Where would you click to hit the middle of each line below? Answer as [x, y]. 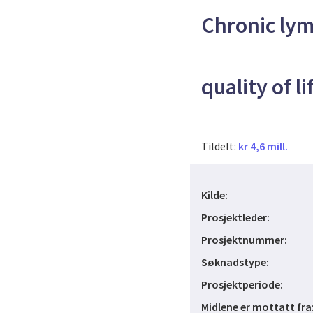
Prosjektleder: [235, 217]
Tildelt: [220, 146]
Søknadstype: [235, 262]
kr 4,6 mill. [263, 146]
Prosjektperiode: [242, 284]
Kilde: [214, 195]
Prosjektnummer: [244, 240]
